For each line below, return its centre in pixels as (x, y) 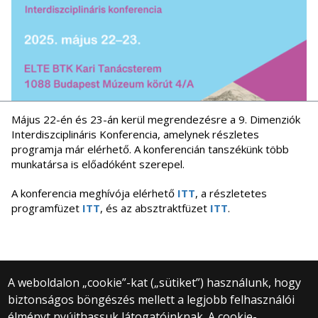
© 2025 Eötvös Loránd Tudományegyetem (159, 303)
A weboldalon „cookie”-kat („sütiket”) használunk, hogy (155, 283)
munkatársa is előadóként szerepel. (98, 164)
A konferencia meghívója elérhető (94, 193)
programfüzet (47, 208)
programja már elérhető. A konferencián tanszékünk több (150, 149)
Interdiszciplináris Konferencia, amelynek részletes (135, 135)
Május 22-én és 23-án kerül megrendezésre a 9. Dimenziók (156, 120)
